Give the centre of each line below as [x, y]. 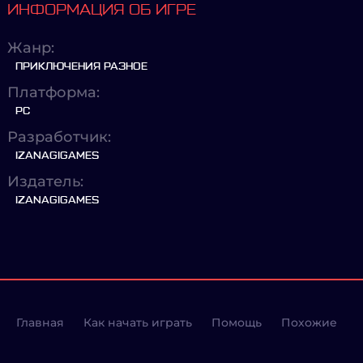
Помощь [237, 322]
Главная [40, 322]
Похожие [309, 322]
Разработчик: [59, 137]
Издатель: [45, 181]
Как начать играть [138, 322]
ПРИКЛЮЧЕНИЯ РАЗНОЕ [81, 66]
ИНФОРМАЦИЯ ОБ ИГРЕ [102, 10]
